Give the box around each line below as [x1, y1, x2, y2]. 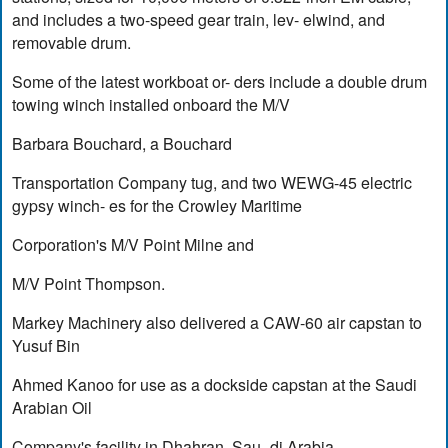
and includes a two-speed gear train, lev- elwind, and [12, 8, 386, 32]
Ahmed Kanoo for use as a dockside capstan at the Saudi [12, 373, 418, 397]
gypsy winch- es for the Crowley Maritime [12, 194, 303, 218]
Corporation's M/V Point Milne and [12, 233, 255, 257]
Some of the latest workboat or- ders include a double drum [12, 70, 428, 94]
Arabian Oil [12, 396, 93, 420]
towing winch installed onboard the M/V [12, 93, 291, 117]
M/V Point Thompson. [12, 272, 166, 296]
